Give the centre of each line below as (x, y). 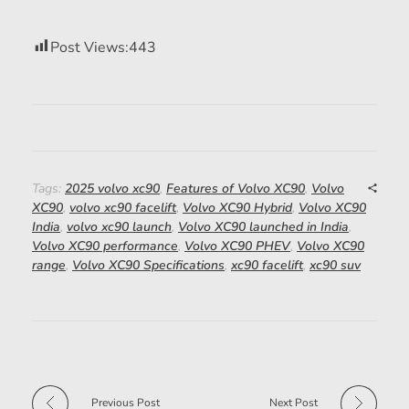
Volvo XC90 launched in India (263, 227)
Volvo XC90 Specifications (148, 266)
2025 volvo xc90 (112, 189)
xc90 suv (335, 266)
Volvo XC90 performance (105, 246)
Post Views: (89, 48)
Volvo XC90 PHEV (237, 246)
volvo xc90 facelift (123, 208)
